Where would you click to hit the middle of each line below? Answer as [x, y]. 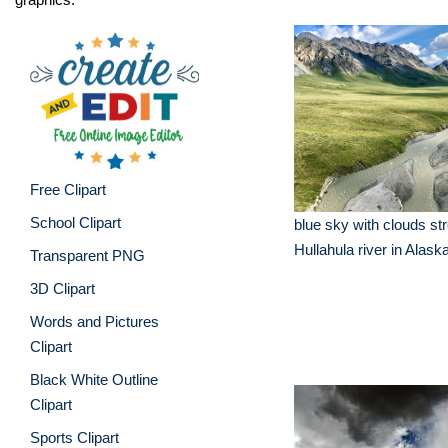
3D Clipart [62, 288]
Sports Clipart [74, 437]
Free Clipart [68, 189]
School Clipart [75, 222]
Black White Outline [94, 379]
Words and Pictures [94, 321]
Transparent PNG [87, 255]
